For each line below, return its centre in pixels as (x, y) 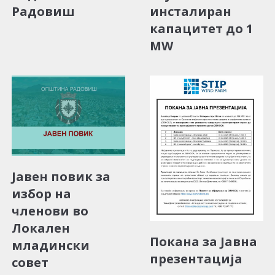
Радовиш (43, 11)
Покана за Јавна (203, 242)
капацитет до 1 (203, 28)
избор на (41, 193)
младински (51, 245)
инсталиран (192, 11)
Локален (41, 228)
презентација (196, 259)
